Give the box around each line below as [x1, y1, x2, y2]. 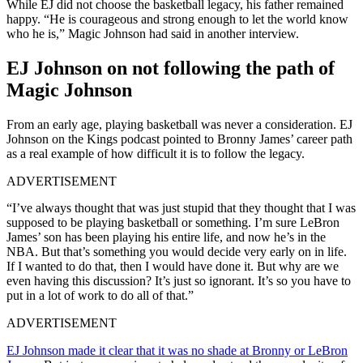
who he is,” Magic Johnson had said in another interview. [6, 26, 299, 41]
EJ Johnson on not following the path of [6, 57, 335, 79]
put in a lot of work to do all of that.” [6, 288, 194, 302]
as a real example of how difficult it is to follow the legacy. [6, 146, 305, 160]
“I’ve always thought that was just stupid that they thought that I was [6, 200, 356, 215]
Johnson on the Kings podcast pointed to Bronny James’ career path [6, 131, 352, 146]
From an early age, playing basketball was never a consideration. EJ [6, 117, 352, 131]
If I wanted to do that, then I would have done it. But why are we [6, 258, 339, 273]
